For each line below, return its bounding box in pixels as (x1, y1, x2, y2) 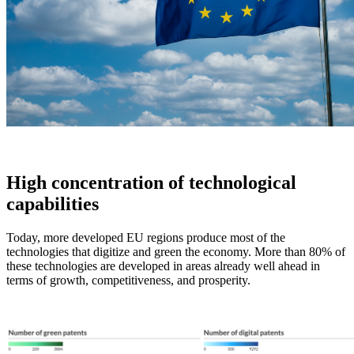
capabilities (6, 193, 99, 214)
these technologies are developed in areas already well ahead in (6, 258, 320, 273)
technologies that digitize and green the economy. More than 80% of (6, 244, 345, 258)
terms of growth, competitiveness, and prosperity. (6, 273, 250, 287)
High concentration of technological (6, 171, 296, 193)
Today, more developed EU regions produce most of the (6, 230, 285, 244)
